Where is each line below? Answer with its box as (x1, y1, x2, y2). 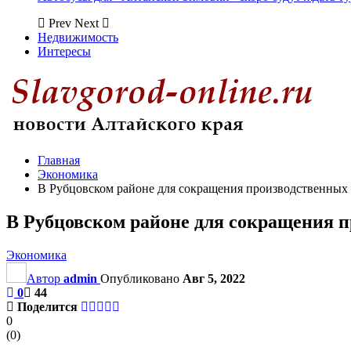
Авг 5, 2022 (183, 271, 245, 285)
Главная (38, 154, 80, 167)
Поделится (17, 299, 78, 313)
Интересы (38, 45, 91, 58)
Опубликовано (100, 271, 183, 285)
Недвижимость (38, 31, 118, 44)
